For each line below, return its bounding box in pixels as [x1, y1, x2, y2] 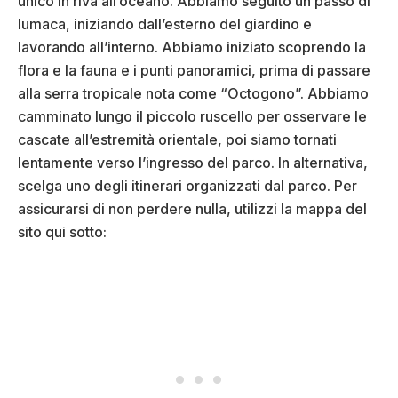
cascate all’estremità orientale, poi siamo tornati [18, 131, 337, 149]
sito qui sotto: [18, 223, 107, 242]
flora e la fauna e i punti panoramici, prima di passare [18, 61, 370, 80]
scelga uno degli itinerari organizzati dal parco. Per [18, 177, 357, 195]
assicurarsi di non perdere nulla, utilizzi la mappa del [18, 200, 367, 219]
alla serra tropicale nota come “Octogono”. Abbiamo [18, 84, 369, 103]
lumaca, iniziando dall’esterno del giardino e [18, 15, 312, 34]
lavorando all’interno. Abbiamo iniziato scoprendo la [18, 38, 366, 57]
